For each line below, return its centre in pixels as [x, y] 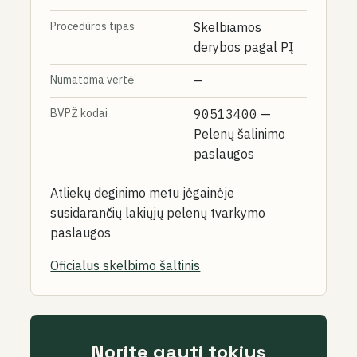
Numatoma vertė [92, 80]
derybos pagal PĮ [244, 47]
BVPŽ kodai [79, 113]
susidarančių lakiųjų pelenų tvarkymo [158, 213]
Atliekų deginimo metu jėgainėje [143, 193]
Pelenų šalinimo [240, 134]
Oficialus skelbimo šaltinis [126, 265]
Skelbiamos [228, 27]
